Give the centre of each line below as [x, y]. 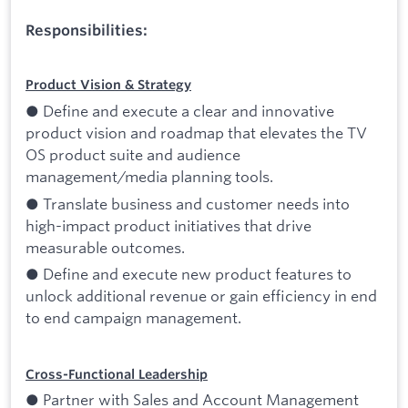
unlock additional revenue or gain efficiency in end [201, 296]
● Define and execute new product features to [189, 274]
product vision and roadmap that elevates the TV [196, 133]
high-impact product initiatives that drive [168, 225]
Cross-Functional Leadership [117, 374]
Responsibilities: [87, 30]
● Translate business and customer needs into [188, 203]
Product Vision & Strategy [108, 85]
